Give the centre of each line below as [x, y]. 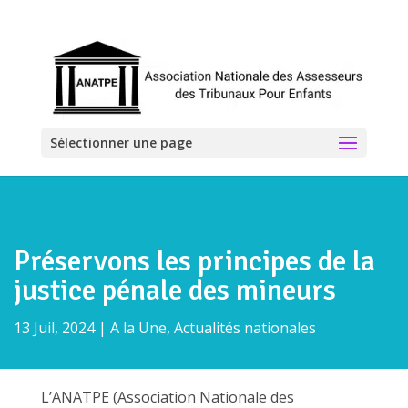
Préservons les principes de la [194, 261]
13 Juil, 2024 [54, 328]
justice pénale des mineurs [175, 290]
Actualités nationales [245, 328]
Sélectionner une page [121, 143]
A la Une [138, 328]
